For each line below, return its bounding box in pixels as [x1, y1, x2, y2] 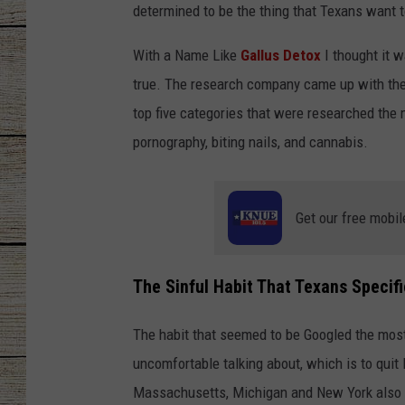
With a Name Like [133, 46, 240, 65]
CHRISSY [325, 29, 372, 43]
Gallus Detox [240, 46, 321, 65]
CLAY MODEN [325, 119, 394, 134]
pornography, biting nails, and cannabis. [133, 133, 368, 152]
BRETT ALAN [325, 210, 391, 224]
